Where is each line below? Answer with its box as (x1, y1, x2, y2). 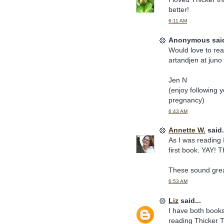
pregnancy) (168, 95, 204, 104)
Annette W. (168, 126, 205, 134)
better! (168, 5, 189, 14)
